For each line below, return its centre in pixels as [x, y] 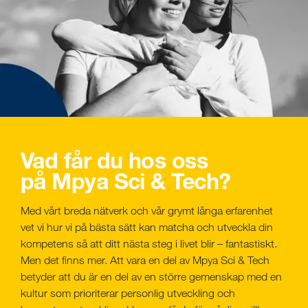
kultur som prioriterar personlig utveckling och [128, 293]
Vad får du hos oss [114, 160]
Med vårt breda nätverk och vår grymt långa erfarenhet [147, 211]
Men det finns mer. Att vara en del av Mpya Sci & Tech [145, 260]
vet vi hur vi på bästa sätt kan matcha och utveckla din [147, 227]
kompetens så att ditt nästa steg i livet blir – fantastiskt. [149, 244]
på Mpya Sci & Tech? [126, 181]
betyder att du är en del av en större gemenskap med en [151, 277]
